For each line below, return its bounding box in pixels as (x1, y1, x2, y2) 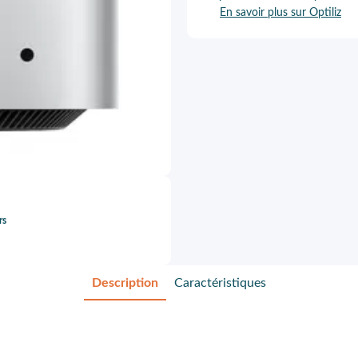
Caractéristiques (174, 276, 266, 289)
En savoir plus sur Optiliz (220, 7, 341, 18)
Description (92, 276, 158, 289)
